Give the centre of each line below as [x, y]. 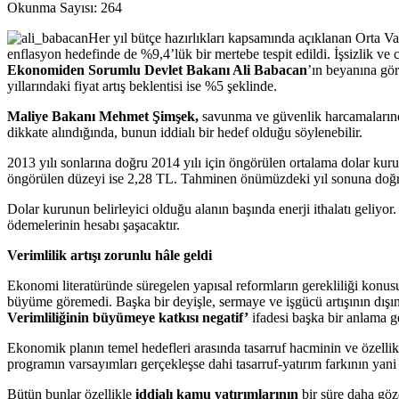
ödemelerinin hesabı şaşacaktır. [94, 224]
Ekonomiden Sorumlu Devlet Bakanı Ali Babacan [157, 69]
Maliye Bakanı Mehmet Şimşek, [105, 116]
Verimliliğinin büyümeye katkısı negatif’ [128, 317]
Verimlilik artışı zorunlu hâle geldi [110, 255]
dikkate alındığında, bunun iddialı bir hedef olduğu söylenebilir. [185, 132]
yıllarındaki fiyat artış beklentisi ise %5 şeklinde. [142, 85]
